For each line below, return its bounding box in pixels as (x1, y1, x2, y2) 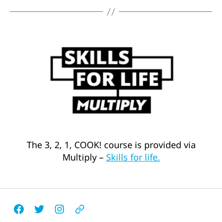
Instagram (58, 209, 102, 221)
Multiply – (62, 151, 106, 164)
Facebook (18, 209, 57, 221)
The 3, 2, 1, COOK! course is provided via (26, 139, 196, 151)
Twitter (38, 209, 67, 221)
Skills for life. (106, 151, 160, 164)
